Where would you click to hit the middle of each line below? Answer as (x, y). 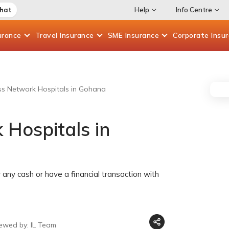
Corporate (192, 35)
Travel (47, 35)
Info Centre (194, 10)
